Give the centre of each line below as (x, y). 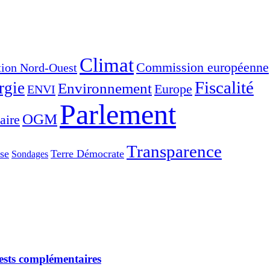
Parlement (118, 114)
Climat (107, 65)
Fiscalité (224, 87)
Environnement (105, 88)
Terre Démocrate (87, 154)
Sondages (30, 154)
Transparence (174, 151)
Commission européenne (202, 67)
